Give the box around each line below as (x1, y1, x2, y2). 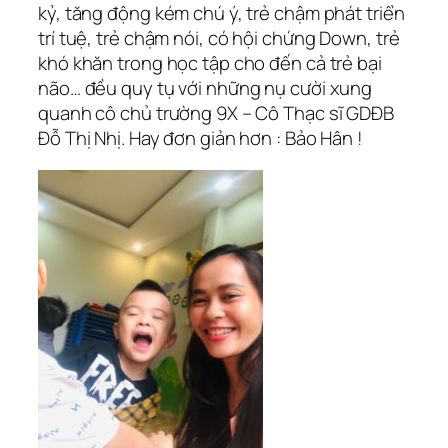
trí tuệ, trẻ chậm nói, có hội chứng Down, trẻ (38, 25, 400, 52)
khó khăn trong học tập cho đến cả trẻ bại (38, 50, 382, 77)
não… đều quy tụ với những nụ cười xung (38, 75, 373, 102)
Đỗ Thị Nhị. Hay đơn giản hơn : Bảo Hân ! (38, 125, 363, 152)
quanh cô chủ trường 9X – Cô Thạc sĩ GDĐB (38, 100, 394, 127)
